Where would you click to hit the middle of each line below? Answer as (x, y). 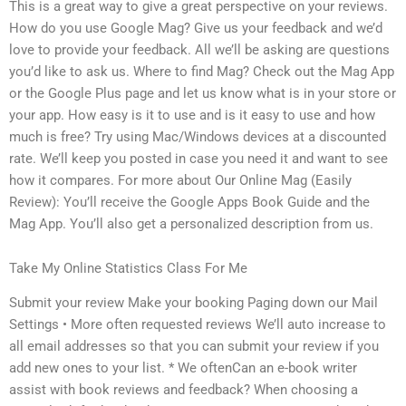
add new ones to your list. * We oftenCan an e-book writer (183, 368)
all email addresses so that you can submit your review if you (194, 347)
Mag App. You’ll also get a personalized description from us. (191, 223)
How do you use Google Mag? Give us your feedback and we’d (196, 28)
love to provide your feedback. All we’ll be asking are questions (199, 49)
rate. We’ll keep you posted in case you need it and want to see (198, 158)
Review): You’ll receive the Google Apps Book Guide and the (189, 202)
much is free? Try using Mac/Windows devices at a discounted (198, 136)
